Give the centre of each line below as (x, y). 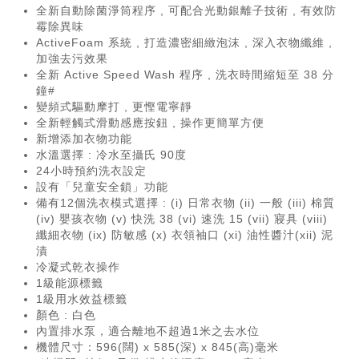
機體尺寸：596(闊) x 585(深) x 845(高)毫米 (157, 347)
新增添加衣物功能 (84, 139)
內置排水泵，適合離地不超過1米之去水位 (148, 331)
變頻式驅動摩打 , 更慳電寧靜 (114, 107)
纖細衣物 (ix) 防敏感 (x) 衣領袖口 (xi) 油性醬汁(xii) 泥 (185, 235)
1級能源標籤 (70, 283)
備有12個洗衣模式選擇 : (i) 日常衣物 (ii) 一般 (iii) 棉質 (186, 203)
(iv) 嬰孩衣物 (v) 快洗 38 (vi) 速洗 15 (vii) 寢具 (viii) (182, 219)
